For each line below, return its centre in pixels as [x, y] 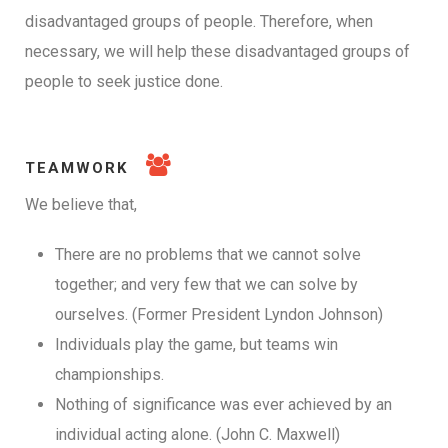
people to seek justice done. [124, 81]
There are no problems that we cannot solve [208, 254]
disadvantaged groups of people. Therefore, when [199, 21]
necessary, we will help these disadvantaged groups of [217, 51]
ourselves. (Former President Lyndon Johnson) [219, 314]
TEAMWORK [76, 167]
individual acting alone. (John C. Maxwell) [197, 434]
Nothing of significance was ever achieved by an [223, 404]
